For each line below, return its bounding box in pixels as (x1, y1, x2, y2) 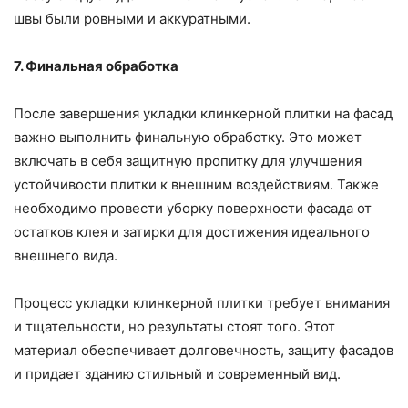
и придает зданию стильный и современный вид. (14, 364, 341, 382)
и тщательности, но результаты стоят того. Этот (14, 317, 335, 335)
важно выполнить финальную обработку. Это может (14, 127, 362, 146)
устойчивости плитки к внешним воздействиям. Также (14, 175, 379, 193)
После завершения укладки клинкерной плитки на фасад (14, 104, 393, 122)
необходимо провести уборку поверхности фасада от (14, 199, 372, 217)
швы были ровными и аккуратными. (14, 9, 250, 27)
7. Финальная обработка (14, 56, 178, 75)
